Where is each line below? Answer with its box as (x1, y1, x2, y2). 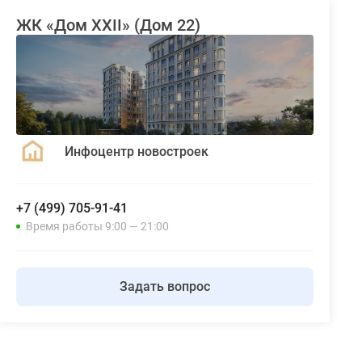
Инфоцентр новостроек (65, 143, 208, 159)
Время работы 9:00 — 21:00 (26, 220, 169, 234)
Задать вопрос (120, 279, 210, 295)
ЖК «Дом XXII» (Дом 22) (16, 15, 200, 35)
